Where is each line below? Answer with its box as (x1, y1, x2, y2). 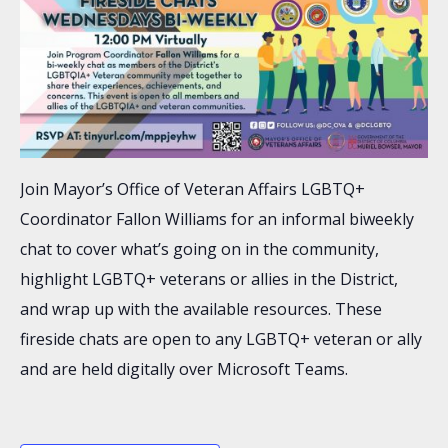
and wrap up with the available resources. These (20, 298, 382, 320)
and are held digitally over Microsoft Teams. (20, 358, 348, 380)
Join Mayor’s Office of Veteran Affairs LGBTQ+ (20, 178, 365, 200)
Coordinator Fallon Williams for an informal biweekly (20, 208, 414, 230)
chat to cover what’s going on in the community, (20, 238, 379, 260)
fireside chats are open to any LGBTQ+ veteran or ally (20, 328, 422, 350)
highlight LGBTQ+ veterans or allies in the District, (20, 268, 398, 290)
